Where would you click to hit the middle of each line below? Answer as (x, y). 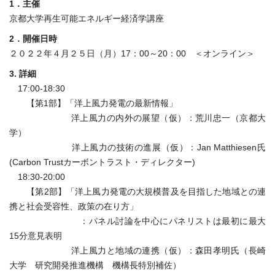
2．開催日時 (33, 38)
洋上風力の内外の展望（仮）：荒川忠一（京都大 (137, 118)
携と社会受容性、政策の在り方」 (74, 206)
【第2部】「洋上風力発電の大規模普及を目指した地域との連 (137, 191)
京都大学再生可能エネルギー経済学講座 (87, 18)
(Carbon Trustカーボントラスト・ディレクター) (102, 162)
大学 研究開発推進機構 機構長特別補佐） (95, 265)
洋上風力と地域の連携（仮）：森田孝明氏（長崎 (137, 250)
